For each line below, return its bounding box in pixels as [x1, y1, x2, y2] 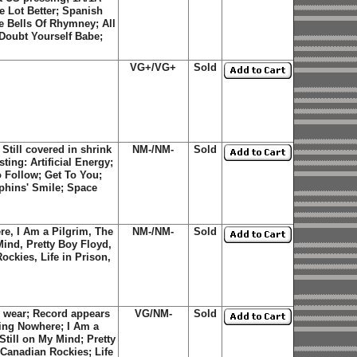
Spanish [61, 5, 103, 17]
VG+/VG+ [130, 61, 176, 73]
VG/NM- [134, 308, 172, 320]
